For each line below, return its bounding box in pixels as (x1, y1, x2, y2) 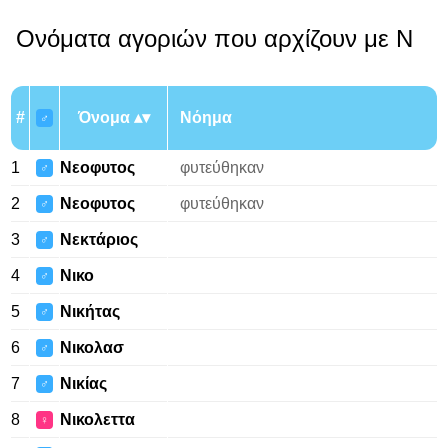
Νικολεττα (60, 411, 135, 428)
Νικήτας (60, 303, 120, 320)
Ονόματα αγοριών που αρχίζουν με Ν (16, 25, 413, 52)
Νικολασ (60, 339, 124, 356)
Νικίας (60, 375, 107, 392)
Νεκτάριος (60, 231, 138, 248)
